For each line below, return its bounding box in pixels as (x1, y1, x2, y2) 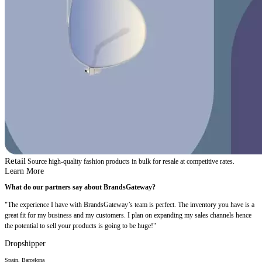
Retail (5, 156, 26, 166)
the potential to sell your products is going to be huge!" (5, 221, 156, 230)
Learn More (5, 167, 44, 176)
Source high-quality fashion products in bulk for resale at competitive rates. (27, 157, 235, 166)
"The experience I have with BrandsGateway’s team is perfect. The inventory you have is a (5, 200, 254, 209)
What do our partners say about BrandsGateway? (5, 183, 156, 192)
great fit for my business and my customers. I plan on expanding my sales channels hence (5, 211, 251, 219)
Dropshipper (5, 239, 46, 248)
